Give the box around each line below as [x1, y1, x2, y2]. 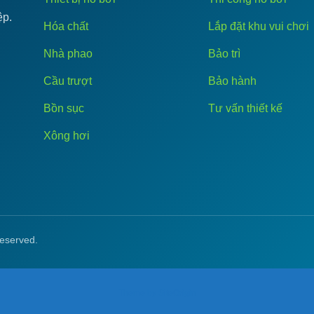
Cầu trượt [43, 74, 93, 87]
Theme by [118, 288, 158, 297]
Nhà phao [43, 47, 93, 60]
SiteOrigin [158, 288, 196, 297]
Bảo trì [208, 47, 241, 60]
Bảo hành [208, 74, 257, 87]
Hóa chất [43, 20, 89, 32]
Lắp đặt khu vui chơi [208, 20, 310, 32]
